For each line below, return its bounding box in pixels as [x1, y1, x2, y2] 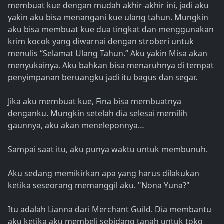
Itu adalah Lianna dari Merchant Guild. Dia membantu [8, 204, 211, 215]
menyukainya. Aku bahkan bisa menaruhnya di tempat [8, 60, 214, 71]
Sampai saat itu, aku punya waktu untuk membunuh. [8, 144, 208, 155]
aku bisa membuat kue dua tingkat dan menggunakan [8, 24, 214, 35]
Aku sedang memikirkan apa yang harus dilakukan [8, 168, 199, 179]
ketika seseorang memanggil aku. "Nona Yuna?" [8, 180, 190, 191]
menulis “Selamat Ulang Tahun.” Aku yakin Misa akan [8, 48, 207, 59]
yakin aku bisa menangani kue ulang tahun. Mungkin [8, 12, 208, 23]
